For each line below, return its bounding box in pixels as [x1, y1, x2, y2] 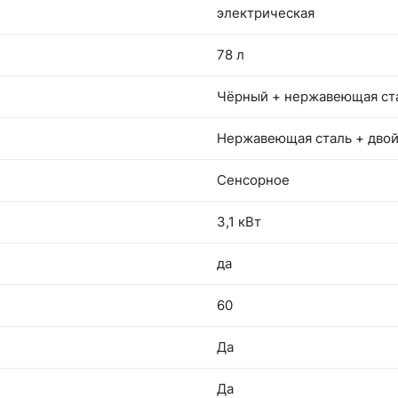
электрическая [217, 4, 314, 21]
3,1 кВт [217, 213, 261, 230]
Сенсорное [217, 171, 290, 188]
